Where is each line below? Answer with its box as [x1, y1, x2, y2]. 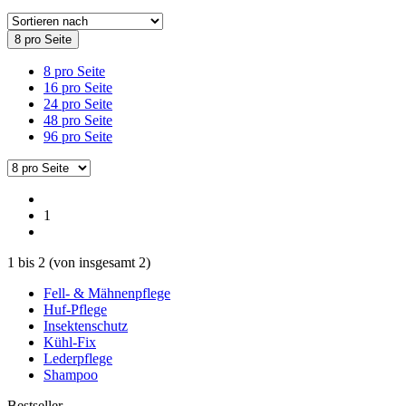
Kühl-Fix [43, 333, 96, 350]
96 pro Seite [43, 128, 112, 144]
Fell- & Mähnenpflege [43, 285, 170, 301]
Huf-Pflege [43, 301, 107, 317]
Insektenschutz [43, 317, 128, 333]
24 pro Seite [43, 95, 112, 111]
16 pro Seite [43, 79, 112, 95]
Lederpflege [43, 350, 112, 366]
